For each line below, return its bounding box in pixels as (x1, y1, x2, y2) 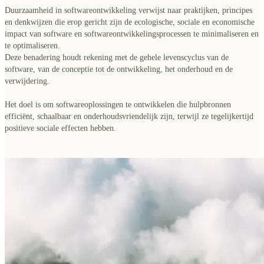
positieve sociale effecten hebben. (5, 123, 116, 133)
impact (5, 29, 27, 38)
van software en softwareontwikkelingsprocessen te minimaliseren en (27, 29, 259, 38)
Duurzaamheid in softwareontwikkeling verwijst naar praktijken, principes (5, 5, 252, 15)
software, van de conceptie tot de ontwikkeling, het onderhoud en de (5, 64, 233, 74)
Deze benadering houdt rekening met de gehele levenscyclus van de (5, 52, 229, 62)
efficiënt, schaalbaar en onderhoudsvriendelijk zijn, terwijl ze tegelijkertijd (5, 111, 253, 121)
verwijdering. (5, 76, 49, 85)
